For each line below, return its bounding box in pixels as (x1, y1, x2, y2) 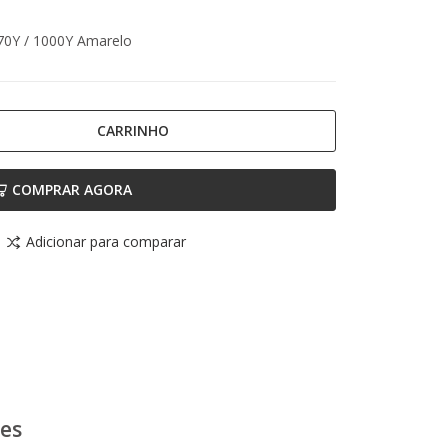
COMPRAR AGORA (11, 180, 132, 200)
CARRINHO (96, 120, 169, 140)
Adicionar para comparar (26, 232, 186, 252)
